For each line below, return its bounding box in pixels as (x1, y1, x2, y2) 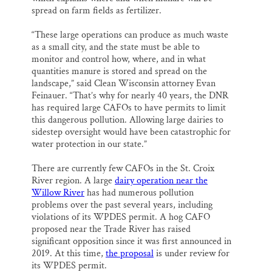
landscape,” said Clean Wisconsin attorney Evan (32, 77, 216, 90)
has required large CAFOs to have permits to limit (32, 101, 226, 115)
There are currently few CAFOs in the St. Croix (32, 162, 214, 175)
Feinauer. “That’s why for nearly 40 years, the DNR (32, 89, 228, 103)
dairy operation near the (115, 174, 208, 188)
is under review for (154, 247, 229, 260)
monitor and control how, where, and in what (32, 53, 206, 66)
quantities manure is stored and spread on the (32, 65, 207, 78)
